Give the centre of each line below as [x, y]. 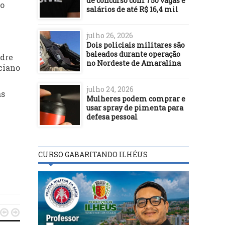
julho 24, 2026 [110, 89]
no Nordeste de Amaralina [134, 63]
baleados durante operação [133, 54]
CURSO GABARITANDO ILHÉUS [93, 154]
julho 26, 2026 [110, 35]
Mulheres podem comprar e [136, 98]
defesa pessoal [112, 117]
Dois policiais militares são [136, 45]
